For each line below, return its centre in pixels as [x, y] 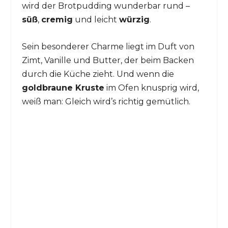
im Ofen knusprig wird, [151, 88]
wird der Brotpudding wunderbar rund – [106, 6]
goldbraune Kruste [63, 88]
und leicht [96, 20]
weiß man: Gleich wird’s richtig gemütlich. [106, 101]
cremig [57, 20]
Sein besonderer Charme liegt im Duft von [108, 46]
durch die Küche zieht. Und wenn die [98, 74]
